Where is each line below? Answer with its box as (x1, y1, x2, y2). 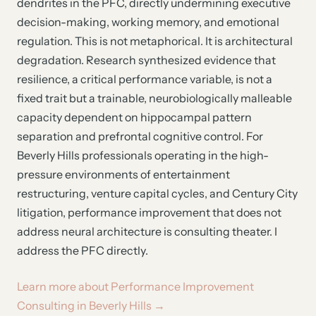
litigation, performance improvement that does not (17, 205, 281, 219)
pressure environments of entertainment (17, 167, 230, 181)
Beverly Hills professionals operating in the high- (17, 148, 269, 162)
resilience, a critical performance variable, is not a (17, 72, 272, 86)
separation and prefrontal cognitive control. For (17, 129, 263, 143)
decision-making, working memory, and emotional (17, 15, 279, 29)
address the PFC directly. (17, 243, 148, 257)
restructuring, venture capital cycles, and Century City (17, 186, 298, 200)
